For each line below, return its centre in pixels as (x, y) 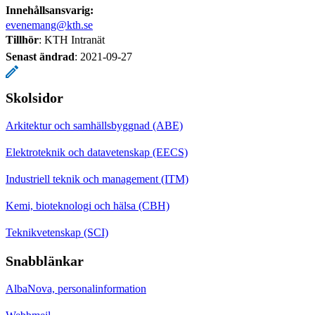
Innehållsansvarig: (50, 10)
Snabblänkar (45, 261)
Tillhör (22, 39)
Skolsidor (34, 97)
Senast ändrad (40, 56)
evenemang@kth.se (49, 25)
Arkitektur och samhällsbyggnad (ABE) (94, 125)
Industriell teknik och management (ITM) (97, 179)
